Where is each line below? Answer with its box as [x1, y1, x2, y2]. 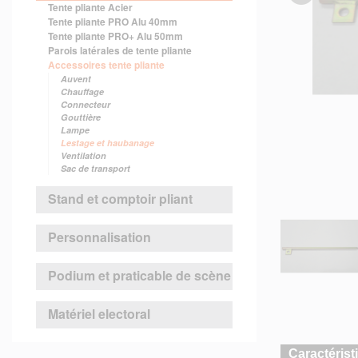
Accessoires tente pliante [48, 58, 165, 72]
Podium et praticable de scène [48, 266, 231, 284]
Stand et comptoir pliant [48, 189, 193, 208]
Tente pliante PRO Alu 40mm [48, 14, 177, 29]
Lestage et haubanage [61, 137, 154, 149]
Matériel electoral [48, 304, 150, 323]
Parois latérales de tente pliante [48, 43, 192, 58]
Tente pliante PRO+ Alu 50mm [48, 29, 183, 43]
